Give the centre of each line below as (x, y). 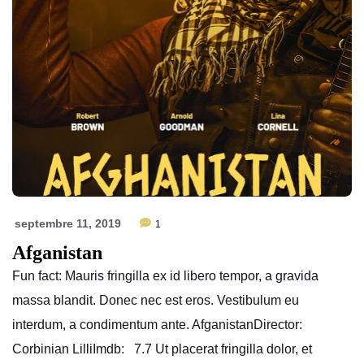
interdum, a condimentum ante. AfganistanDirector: (157, 324)
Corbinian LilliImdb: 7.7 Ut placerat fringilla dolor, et (162, 349)
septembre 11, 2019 (68, 223)
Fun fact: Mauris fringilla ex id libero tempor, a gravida (165, 275)
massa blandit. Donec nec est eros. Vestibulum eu (156, 300)
